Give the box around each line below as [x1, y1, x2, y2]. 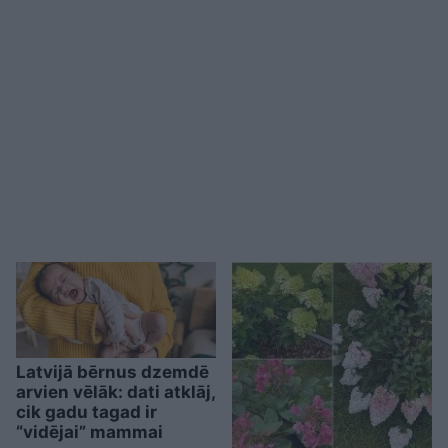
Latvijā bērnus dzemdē [16, 362, 209, 383]
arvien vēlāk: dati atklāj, [16, 382, 215, 403]
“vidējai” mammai [16, 422, 163, 443]
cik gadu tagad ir [16, 402, 157, 423]
